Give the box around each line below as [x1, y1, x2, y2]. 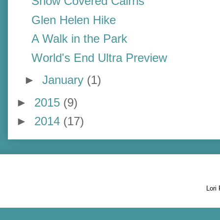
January [42, 73, 87, 87]
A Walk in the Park [31, 32, 128, 46]
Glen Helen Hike [31, 13, 116, 27]
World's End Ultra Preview [31, 51, 167, 65]
